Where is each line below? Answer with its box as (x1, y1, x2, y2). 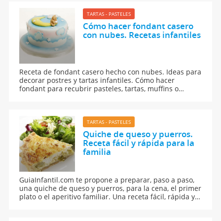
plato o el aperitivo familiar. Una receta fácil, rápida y (19, 192, 195, 202)
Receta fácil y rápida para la (82, 137, 194, 149)
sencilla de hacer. (19, 200, 78, 210)
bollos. (19, 92, 41, 102)
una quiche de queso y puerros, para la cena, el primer (19, 184, 202, 193)
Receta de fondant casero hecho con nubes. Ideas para (19, 67, 202, 77)
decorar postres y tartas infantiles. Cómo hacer (19, 75, 175, 85)
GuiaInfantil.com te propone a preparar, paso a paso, (19, 175, 195, 185)
